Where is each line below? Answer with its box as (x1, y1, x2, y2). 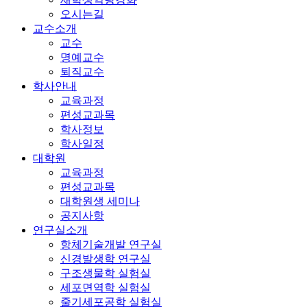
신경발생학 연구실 (60, 253, 151, 265)
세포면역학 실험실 (60, 282, 151, 294)
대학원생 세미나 (60, 195, 140, 208)
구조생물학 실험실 (60, 267, 151, 280)
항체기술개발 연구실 (60, 238, 162, 251)
